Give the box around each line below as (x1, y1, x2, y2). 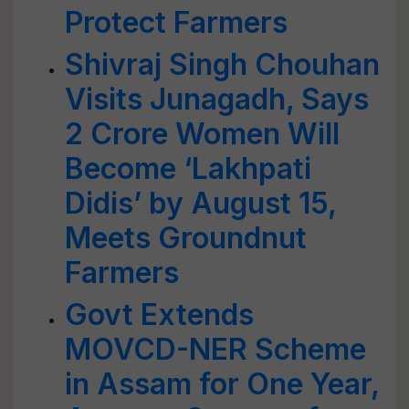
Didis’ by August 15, (65, 185, 336, 221)
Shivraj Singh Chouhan (65, 47, 380, 82)
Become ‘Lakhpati (65, 151, 311, 186)
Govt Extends (65, 297, 254, 332)
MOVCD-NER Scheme (65, 331, 366, 367)
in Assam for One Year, (65, 366, 379, 402)
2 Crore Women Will (65, 116, 340, 152)
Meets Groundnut (65, 220, 307, 256)
